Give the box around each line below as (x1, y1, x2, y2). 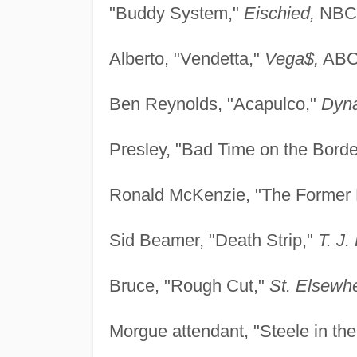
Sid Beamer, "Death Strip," (108, 229, 318, 250)
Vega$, (264, 48, 319, 69)
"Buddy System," (108, 2, 244, 23)
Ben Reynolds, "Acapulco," (108, 93, 321, 114)
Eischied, (243, 2, 315, 23)
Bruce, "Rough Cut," (108, 275, 269, 296)
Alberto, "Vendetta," (108, 48, 265, 69)
